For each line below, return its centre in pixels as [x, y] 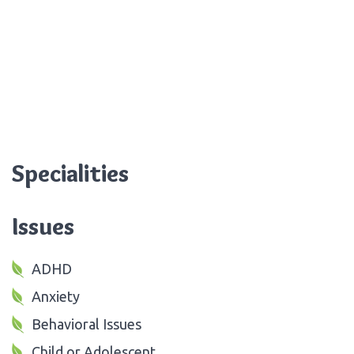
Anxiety [56, 296]
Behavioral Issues [87, 324]
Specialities [70, 173]
